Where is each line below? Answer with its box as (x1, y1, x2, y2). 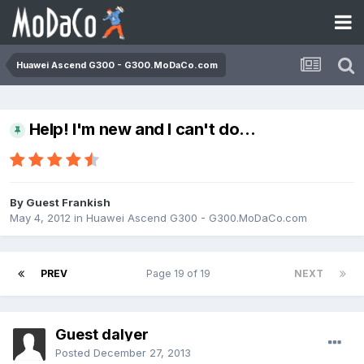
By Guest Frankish (10, 196, 110, 210)
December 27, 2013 (93, 346, 191, 360)
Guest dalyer (55, 326, 149, 344)
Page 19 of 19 (146, 267, 215, 280)
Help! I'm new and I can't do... (28, 119, 256, 140)
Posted (55, 346, 93, 360)
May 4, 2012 (10, 211, 71, 225)
